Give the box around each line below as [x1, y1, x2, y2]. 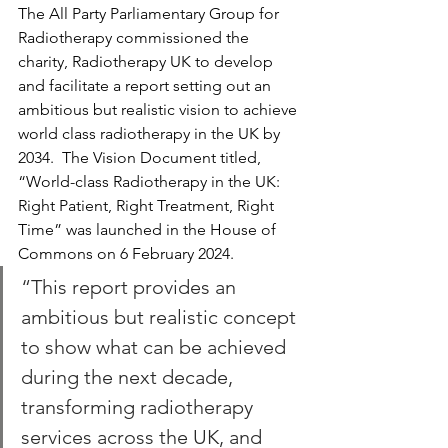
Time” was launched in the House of [18, 219, 280, 239]
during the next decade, [21, 364, 238, 389]
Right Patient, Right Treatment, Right [18, 195, 278, 215]
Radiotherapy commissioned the [18, 27, 253, 47]
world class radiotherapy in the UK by [18, 123, 284, 143]
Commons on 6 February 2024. [18, 243, 242, 263]
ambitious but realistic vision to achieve [18, 99, 301, 119]
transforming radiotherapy [21, 394, 258, 419]
